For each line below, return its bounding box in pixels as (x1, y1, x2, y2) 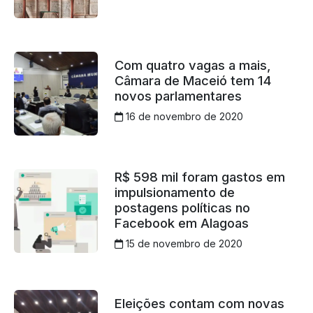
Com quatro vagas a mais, (114, 57, 271, 73)
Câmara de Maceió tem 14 (114, 73, 271, 89)
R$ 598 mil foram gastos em (114, 168, 285, 184)
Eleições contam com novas (114, 296, 284, 312)
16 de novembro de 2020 (122, 110, 243, 123)
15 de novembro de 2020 (122, 237, 242, 249)
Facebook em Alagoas (114, 214, 249, 231)
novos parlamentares (114, 88, 242, 104)
